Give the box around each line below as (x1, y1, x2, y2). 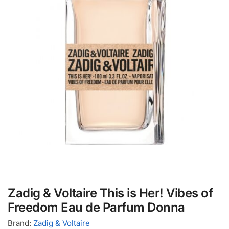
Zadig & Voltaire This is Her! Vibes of (8, 185, 213, 200)
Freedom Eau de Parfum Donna (8, 199, 185, 215)
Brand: (8, 218, 33, 228)
